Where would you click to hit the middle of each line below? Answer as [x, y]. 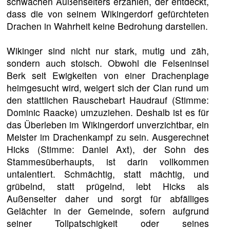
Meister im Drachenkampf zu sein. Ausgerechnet [108, 137]
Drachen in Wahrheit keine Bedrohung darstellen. [108, 26]
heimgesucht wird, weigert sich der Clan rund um [108, 87]
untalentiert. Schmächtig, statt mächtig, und [108, 174]
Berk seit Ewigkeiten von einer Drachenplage [108, 75]
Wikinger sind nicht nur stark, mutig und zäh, [108, 50]
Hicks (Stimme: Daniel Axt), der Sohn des [108, 149]
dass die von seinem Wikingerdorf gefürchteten [108, 13]
